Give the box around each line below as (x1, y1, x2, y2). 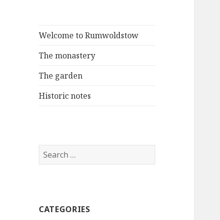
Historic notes (39, 90, 91, 102)
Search (38, 145, 65, 156)
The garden (39, 70, 83, 82)
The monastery (39, 50, 96, 61)
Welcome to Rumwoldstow (39, 30, 139, 41)
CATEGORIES (39, 204, 90, 215)
